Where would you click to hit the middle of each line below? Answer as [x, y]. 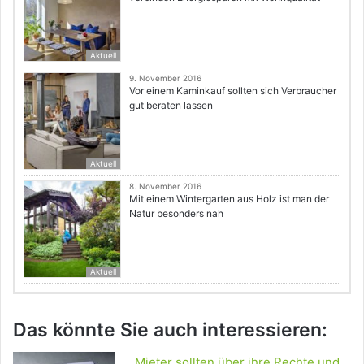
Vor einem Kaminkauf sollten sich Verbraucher [233, 90]
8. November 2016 [165, 186]
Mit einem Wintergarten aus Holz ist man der [229, 198]
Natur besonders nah [176, 213]
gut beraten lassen [171, 105]
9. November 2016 [165, 78]
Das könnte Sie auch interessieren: [170, 329]
